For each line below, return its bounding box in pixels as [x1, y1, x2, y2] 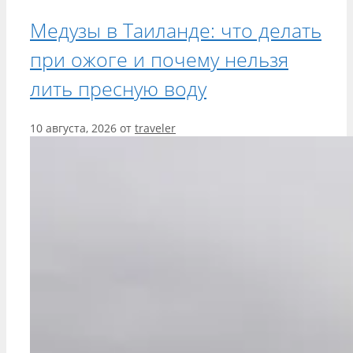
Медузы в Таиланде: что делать [30, 17, 321, 44]
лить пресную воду [30, 75, 206, 102]
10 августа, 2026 [30, 121, 117, 136]
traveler [135, 121, 176, 136]
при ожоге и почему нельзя [30, 46, 288, 73]
